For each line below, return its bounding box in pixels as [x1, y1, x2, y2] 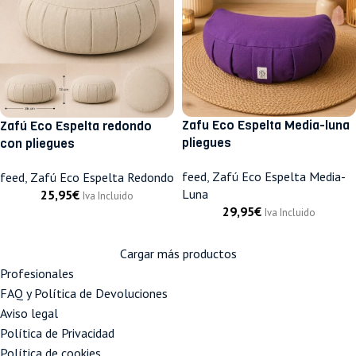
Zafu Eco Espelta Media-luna [182, 116, 350, 133]
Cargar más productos [119, 245, 237, 261]
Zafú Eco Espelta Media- [212, 168, 346, 184]
